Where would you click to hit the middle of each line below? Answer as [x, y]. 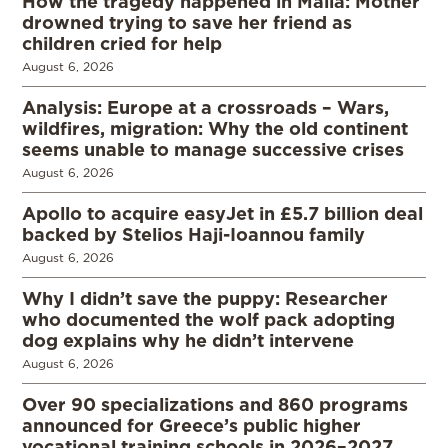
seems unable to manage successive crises [213, 149]
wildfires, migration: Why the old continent [215, 128]
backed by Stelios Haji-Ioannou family [193, 234]
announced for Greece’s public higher [191, 425]
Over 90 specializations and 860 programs [215, 404]
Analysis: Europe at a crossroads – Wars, [205, 107]
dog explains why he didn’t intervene [188, 340]
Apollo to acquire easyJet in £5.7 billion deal [222, 213]
